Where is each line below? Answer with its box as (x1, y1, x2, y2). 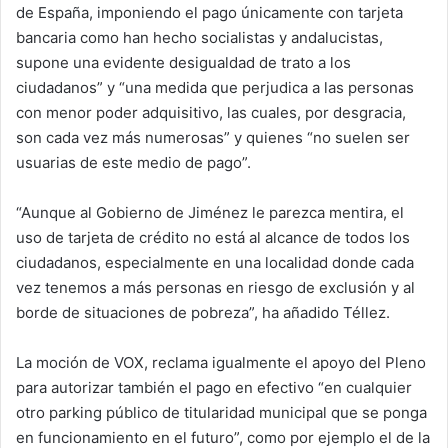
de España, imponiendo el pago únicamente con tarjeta (16, 2, 403, 22)
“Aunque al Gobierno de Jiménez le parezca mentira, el (16, 202, 404, 222)
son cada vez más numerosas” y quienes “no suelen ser (16, 127, 410, 147)
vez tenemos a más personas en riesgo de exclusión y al (16, 277, 415, 297)
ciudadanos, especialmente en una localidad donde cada (16, 252, 414, 272)
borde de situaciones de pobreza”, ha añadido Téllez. (16, 302, 390, 322)
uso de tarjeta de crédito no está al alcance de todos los (16, 227, 410, 247)
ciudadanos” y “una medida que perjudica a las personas (16, 77, 414, 97)
